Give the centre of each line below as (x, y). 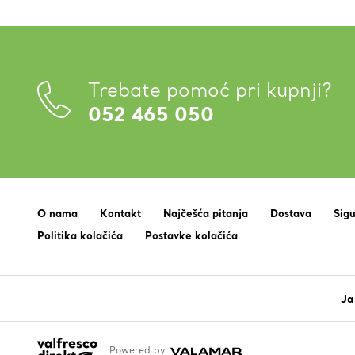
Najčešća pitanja (206, 213)
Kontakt (120, 213)
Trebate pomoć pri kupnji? (210, 90)
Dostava (291, 213)
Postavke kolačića (191, 235)
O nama (57, 213)
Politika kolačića (80, 235)
